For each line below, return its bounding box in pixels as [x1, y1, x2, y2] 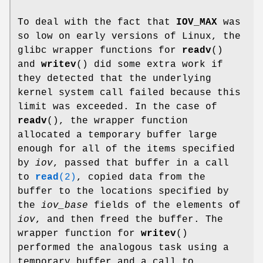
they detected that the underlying [18, 73, 211, 85]
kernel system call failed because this [18, 87, 241, 99]
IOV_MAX [176, 17, 217, 28]
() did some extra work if [76, 59, 223, 70]
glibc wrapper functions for [18, 45, 182, 56]
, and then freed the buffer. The [35, 214, 223, 225]
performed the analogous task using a [18, 242, 229, 254]
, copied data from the [76, 172, 205, 183]
